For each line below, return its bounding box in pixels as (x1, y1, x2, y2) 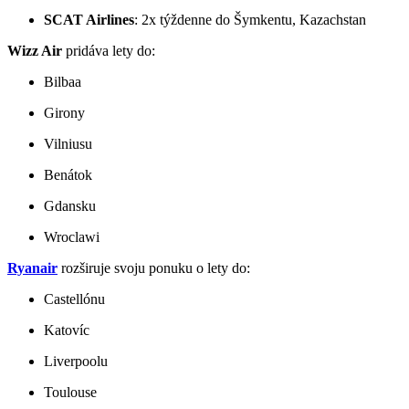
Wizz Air (7, 43, 62, 59)
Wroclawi (44, 229, 100, 246)
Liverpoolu (44, 353, 108, 370)
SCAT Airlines (44, 12, 134, 28)
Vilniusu (44, 136, 92, 152)
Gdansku (44, 198, 96, 215)
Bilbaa (44, 74, 81, 90)
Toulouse (44, 384, 97, 401)
